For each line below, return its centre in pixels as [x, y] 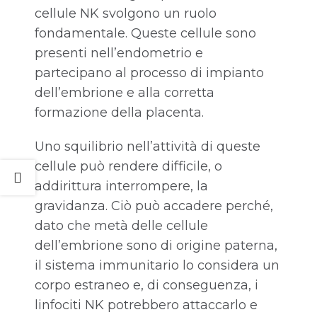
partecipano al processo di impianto [149, 73]
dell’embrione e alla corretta [125, 93]
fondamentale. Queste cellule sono [145, 34]
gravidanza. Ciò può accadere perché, [154, 206]
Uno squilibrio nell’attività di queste [148, 147]
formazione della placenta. [119, 113]
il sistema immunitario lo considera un [157, 266]
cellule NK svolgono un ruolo [126, 14]
